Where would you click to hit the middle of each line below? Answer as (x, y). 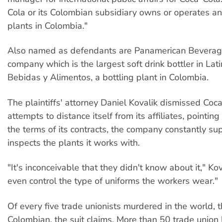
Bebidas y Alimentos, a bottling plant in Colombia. (108, 78)
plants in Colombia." (48, 26)
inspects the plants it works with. (74, 142)
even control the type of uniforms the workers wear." (113, 181)
